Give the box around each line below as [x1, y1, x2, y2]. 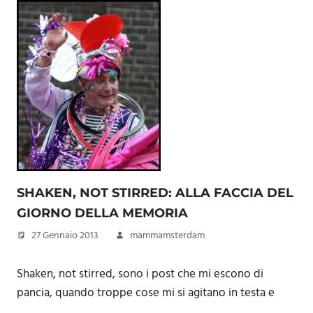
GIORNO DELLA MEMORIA [17, 205, 188, 221]
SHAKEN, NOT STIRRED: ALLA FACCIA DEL [17, 185, 293, 201]
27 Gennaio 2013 [31, 228, 99, 244]
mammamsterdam [130, 228, 205, 244]
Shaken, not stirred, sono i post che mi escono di [17, 264, 263, 284]
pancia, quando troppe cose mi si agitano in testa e [17, 283, 275, 303]
